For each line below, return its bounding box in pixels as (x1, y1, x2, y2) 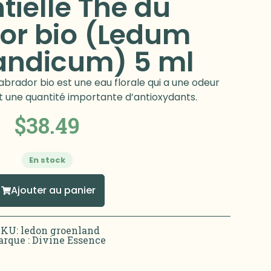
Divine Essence (32, 233, 106, 247)
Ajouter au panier (11, 183, 96, 198)
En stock (29, 154, 66, 166)
